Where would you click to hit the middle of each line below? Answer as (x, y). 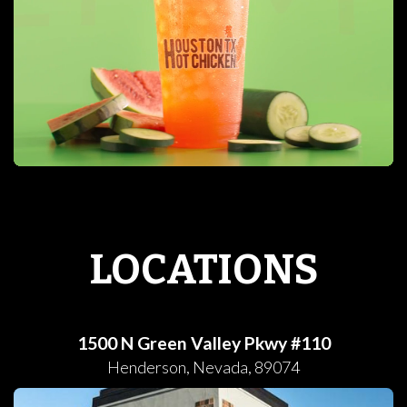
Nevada (220, 367)
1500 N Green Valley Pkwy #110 (203, 343)
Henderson (147, 367)
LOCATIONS (203, 269)
